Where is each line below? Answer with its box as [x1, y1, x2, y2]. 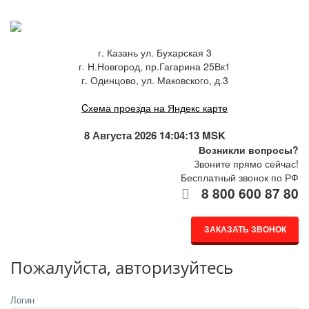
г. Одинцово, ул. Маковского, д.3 [81, 73, 228, 87]
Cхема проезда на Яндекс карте [81, 101, 228, 114]
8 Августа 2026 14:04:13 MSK [83, 128, 226, 143]
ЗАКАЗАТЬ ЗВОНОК [203, 223, 286, 235]
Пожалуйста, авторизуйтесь [10, 256, 233, 279]
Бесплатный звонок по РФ [181, 170, 299, 184]
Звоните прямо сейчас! [194, 157, 299, 170]
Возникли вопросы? [199, 143, 299, 157]
